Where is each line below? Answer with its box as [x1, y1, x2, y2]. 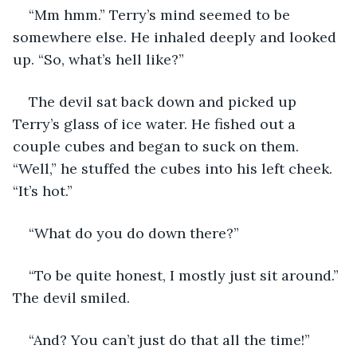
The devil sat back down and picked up [29, 92, 300, 111]
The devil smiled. [13, 288, 130, 307]
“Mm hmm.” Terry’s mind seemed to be [29, 5, 294, 24]
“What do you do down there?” [29, 223, 239, 242]
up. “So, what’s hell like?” [13, 49, 184, 69]
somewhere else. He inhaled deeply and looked [13, 27, 340, 46]
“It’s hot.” [13, 181, 73, 200]
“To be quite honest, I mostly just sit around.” [29, 265, 343, 284]
